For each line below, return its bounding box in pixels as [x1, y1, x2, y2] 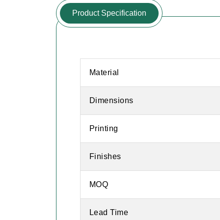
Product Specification [72, 8, 146, 17]
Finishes [89, 152, 121, 161]
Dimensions [89, 96, 134, 105]
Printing [89, 124, 118, 133]
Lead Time [89, 208, 129, 217]
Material [89, 68, 119, 77]
